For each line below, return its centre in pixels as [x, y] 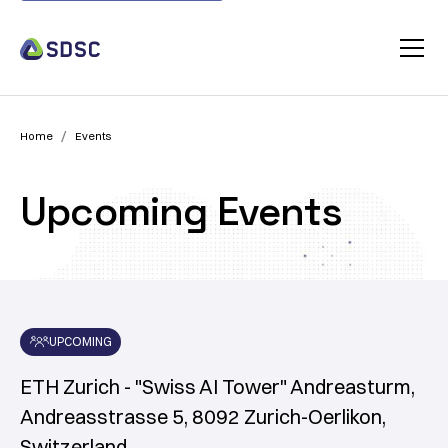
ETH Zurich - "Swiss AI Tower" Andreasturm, [217, 387]
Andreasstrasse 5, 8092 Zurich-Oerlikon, [203, 417]
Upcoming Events [181, 211]
